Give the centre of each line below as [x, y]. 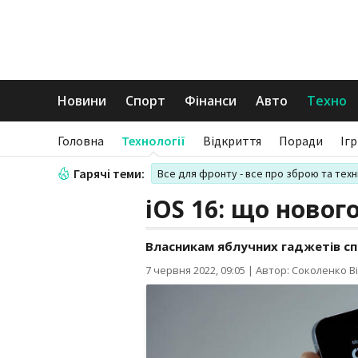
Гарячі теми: [109, 173]
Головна [81, 141]
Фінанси [211, 101]
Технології [153, 141]
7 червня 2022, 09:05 [195, 270]
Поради [301, 141]
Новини [82, 101]
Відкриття [232, 141]
